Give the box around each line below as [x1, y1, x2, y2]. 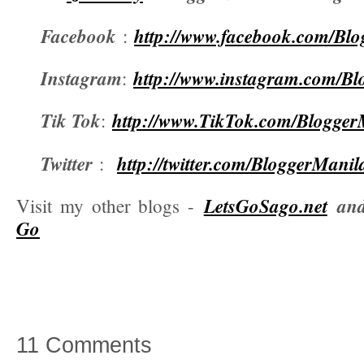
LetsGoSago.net [203, 193, 327, 219]
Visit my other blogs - [16, 193, 204, 219]
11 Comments [16, 332, 152, 358]
